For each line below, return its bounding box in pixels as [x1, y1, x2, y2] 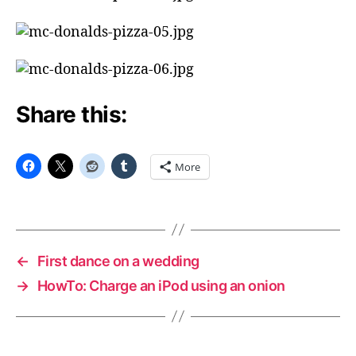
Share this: [16, 100, 127, 128]
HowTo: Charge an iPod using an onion [37, 277, 285, 294]
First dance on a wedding [37, 252, 199, 269]
